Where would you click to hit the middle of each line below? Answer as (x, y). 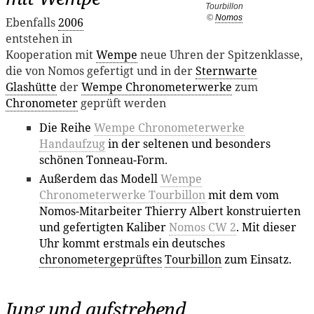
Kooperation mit (51, 55)
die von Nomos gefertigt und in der (101, 71)
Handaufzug (72, 144)
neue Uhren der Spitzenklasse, (220, 55)
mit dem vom (242, 195)
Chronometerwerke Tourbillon (122, 195)
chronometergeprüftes (101, 260)
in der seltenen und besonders (188, 144)
